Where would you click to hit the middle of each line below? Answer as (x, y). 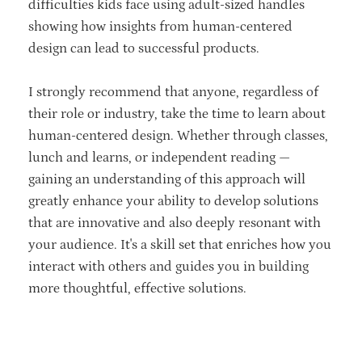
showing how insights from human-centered (160, 26)
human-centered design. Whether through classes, (178, 135)
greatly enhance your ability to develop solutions (173, 201)
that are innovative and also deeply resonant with (175, 223)
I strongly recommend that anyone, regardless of (173, 92)
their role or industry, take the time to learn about (177, 114)
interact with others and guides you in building (168, 266)
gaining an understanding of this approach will (167, 179)
